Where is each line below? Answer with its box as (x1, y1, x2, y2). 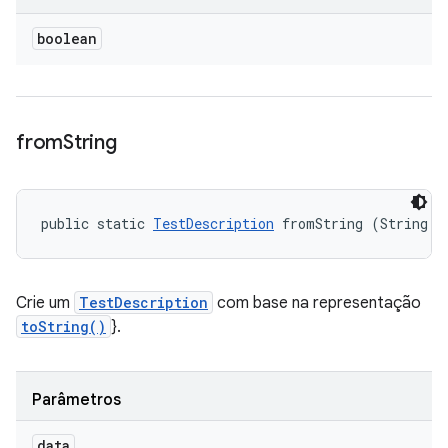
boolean (37, 29, 97, 48)
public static (41, 214, 153, 233)
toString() (21, 317, 106, 336)
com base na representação (213, 293, 421, 313)
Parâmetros (32, 390, 121, 410)
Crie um (16, 293, 74, 313)
